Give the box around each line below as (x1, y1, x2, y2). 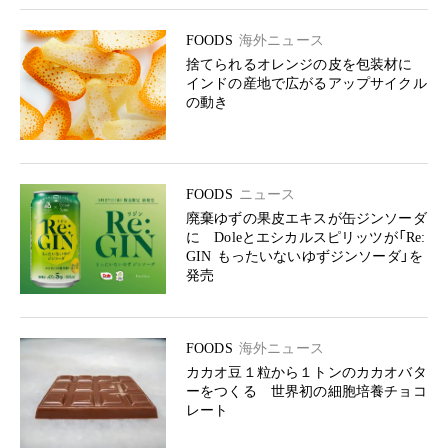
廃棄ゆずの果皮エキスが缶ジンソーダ (186, 211, 427, 226)
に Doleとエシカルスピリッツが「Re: (186, 230, 426, 245)
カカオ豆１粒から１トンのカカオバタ (186, 365, 427, 380)
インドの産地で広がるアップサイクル (186, 76, 427, 91)
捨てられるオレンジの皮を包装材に (186, 57, 427, 72)
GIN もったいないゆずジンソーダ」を (186, 249, 424, 264)
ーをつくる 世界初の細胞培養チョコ (186, 384, 427, 399)
